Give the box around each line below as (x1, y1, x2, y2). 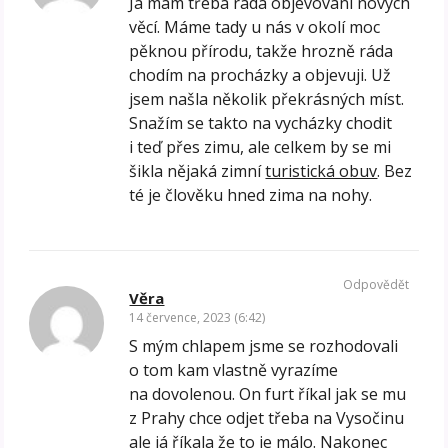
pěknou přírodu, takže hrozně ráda (129, 39, 394, 62)
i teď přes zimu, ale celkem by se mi (129, 135, 392, 158)
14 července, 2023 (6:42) (129, 308, 266, 326)
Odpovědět (342, 275, 409, 293)
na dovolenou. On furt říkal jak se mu (129, 382, 407, 405)
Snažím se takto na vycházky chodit (129, 111, 393, 134)
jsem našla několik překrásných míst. (129, 87, 405, 110)
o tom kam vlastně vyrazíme (129, 358, 339, 381)
